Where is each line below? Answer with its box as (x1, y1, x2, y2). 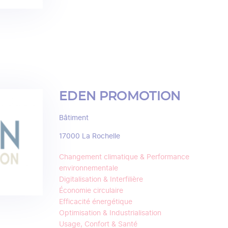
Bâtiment (59, 112, 89, 124)
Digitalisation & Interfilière (59, 174, 143, 185)
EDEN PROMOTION (59, 90, 181, 103)
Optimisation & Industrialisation (59, 208, 161, 219)
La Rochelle (82, 131, 120, 142)
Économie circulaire (59, 185, 123, 196)
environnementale (59, 163, 118, 174)
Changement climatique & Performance (59, 152, 189, 163)
